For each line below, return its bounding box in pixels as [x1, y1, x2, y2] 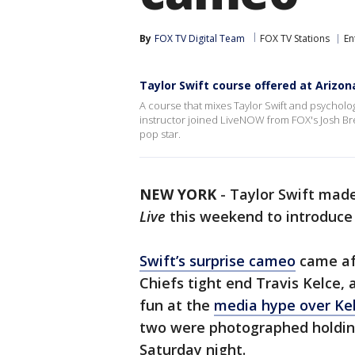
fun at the [139, 296, 214, 315]
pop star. [139, 127, 181, 141]
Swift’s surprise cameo [139, 251, 296, 270]
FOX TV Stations [260, 32, 330, 45]
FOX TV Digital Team [155, 32, 245, 45]
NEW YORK [139, 185, 216, 204]
